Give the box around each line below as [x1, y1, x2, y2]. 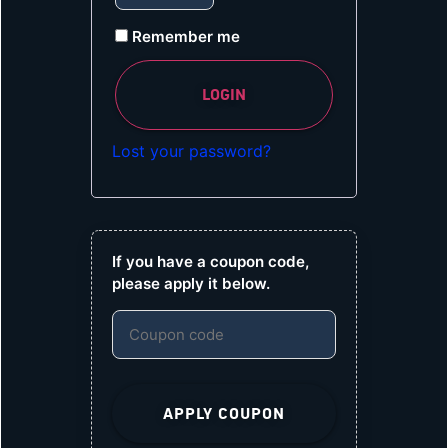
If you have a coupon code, [112, 252, 309, 272]
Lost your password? [112, 140, 271, 161]
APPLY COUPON [163, 404, 285, 424]
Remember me [132, 26, 240, 46]
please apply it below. [112, 274, 270, 294]
